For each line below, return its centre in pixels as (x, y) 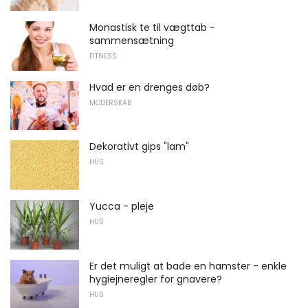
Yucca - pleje (122, 206)
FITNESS (103, 56)
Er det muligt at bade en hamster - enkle (188, 266)
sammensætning (132, 41)
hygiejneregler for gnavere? (156, 279)
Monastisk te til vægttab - (152, 28)
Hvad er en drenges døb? (150, 87)
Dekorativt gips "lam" (139, 147)
